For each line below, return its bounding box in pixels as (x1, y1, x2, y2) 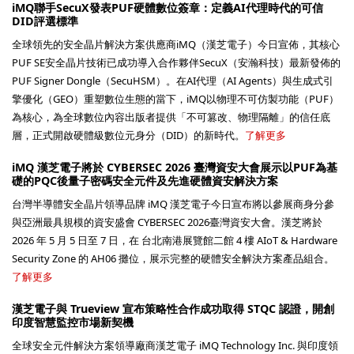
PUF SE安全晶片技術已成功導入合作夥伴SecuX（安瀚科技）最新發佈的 (12, 55, 341, 70)
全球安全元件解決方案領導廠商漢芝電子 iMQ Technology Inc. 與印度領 (12, 337, 338, 352)
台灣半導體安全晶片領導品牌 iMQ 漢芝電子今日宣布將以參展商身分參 (12, 196, 334, 211)
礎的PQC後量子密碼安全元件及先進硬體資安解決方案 (12, 172, 278, 188)
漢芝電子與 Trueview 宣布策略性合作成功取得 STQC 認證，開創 (12, 300, 334, 316)
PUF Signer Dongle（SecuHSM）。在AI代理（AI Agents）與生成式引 (12, 73, 333, 88)
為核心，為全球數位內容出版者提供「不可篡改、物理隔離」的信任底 (12, 109, 330, 124)
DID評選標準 (12, 13, 78, 28)
